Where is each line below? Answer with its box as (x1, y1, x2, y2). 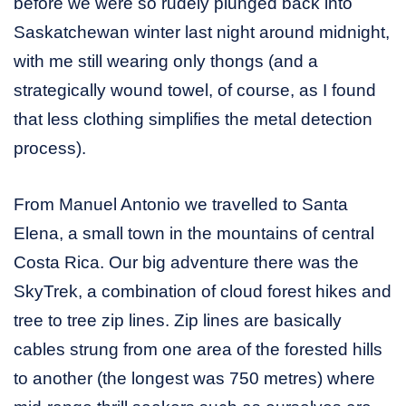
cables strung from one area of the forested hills (14, 339, 382, 359)
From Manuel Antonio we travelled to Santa (14, 194, 348, 214)
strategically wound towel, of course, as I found (14, 80, 376, 100)
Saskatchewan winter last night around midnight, (14, 22, 390, 42)
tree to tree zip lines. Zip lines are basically (14, 310, 342, 330)
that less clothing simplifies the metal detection (14, 109, 372, 129)
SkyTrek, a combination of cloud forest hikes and (14, 281, 391, 301)
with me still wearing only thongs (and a (14, 51, 318, 71)
